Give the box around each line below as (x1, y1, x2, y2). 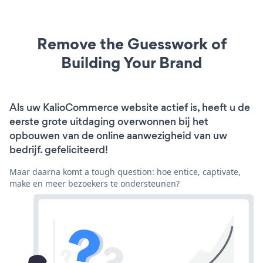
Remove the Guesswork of (36, 32, 227, 55)
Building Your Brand (61, 51, 202, 73)
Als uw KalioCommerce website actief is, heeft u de (9, 100, 250, 114)
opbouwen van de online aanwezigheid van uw (9, 128, 227, 143)
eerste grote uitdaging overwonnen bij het (9, 114, 208, 129)
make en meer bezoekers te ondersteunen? (9, 177, 180, 189)
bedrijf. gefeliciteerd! (9, 142, 108, 157)
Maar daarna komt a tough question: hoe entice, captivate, (9, 166, 241, 177)
